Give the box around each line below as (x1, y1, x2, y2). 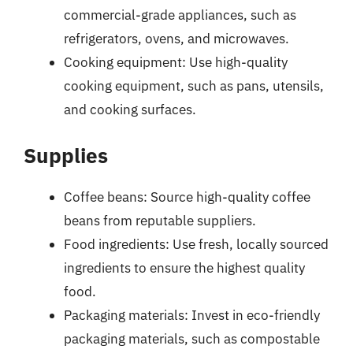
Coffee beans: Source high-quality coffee (64, 188, 310, 206)
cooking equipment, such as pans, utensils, (64, 76, 324, 95)
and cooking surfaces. (64, 100, 196, 118)
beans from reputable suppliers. (64, 212, 256, 229)
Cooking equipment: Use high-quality (64, 53, 288, 71)
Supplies (24, 142, 108, 169)
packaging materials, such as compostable (64, 330, 320, 347)
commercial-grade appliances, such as (64, 6, 296, 24)
